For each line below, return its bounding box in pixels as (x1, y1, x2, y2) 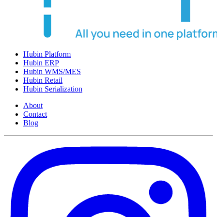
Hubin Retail (23, 76, 62, 85)
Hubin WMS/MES (23, 67, 81, 76)
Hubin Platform (23, 50, 71, 59)
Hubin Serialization (23, 85, 82, 93)
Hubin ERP (23, 59, 59, 67)
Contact (23, 110, 47, 119)
